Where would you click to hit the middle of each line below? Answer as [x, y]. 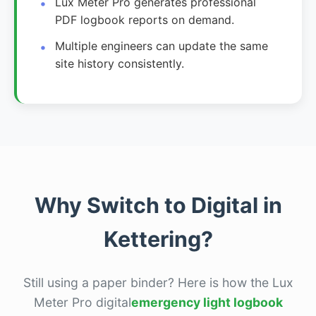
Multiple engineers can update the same [162, 45]
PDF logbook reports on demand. [145, 19]
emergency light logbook [207, 302]
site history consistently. [120, 63]
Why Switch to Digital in [158, 205]
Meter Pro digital [82, 302]
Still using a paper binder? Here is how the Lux [158, 282]
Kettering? [158, 239]
